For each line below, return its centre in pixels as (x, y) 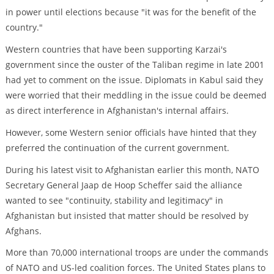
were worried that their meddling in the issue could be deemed (136, 95)
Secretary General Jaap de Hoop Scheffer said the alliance (124, 185)
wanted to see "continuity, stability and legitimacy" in (114, 200)
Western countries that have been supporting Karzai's (116, 50)
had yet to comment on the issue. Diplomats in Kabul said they (134, 80)
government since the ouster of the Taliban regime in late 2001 (135, 65)
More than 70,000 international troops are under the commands (137, 253)
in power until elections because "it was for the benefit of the (131, 12)
